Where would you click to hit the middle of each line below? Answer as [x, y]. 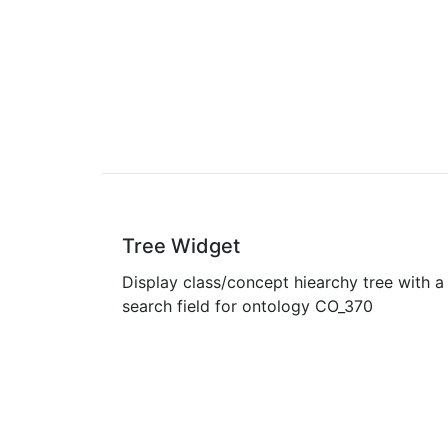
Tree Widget [181, 246]
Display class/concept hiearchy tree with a [283, 282]
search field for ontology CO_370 [247, 306]
